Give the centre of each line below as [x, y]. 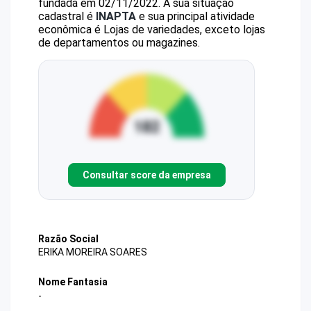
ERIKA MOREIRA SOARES [93, 252]
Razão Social [68, 239]
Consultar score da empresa [146, 175]
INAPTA [116, 16]
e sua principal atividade [195, 16]
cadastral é [67, 16]
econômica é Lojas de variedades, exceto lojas [152, 30]
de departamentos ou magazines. [119, 43]
